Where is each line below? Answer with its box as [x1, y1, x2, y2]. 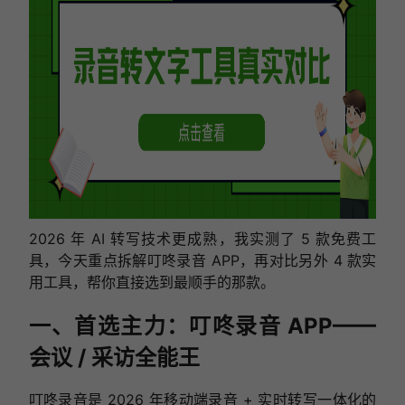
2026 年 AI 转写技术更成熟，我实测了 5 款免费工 [28, 229, 377, 248]
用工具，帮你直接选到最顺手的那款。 [28, 272, 275, 291]
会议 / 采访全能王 [28, 344, 200, 371]
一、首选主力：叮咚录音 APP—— [28, 312, 377, 339]
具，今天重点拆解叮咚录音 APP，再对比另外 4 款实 [28, 250, 377, 269]
